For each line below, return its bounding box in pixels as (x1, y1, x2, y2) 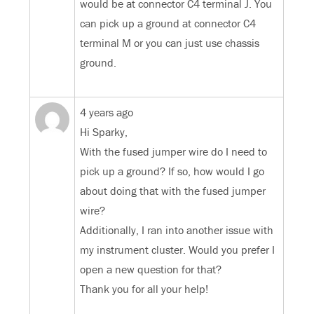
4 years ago (80, 105, 134, 120)
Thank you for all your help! (80, 282, 209, 296)
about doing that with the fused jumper (80, 184, 266, 198)
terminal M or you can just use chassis (80, 36, 260, 50)
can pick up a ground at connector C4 (80, 16, 257, 31)
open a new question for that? (80, 262, 222, 277)
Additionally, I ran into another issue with (80, 223, 274, 238)
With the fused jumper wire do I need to (80, 144, 268, 159)
